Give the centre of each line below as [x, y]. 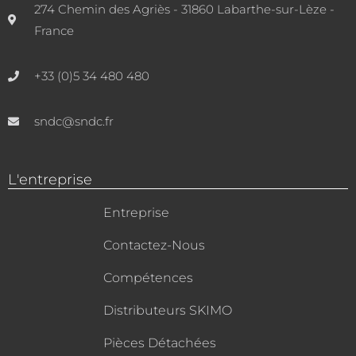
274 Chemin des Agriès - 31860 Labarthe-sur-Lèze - [184, 10]
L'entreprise [50, 180]
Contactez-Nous [154, 246]
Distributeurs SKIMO [168, 311]
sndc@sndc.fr [74, 122]
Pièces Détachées [160, 343]
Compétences [148, 278]
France [54, 31]
